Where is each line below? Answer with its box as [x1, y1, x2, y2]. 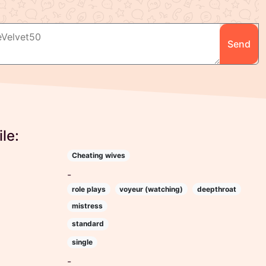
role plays [71, 184, 106, 194]
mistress [71, 201, 103, 210]
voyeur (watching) [119, 184, 183, 194]
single [71, 237, 93, 246]
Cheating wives [71, 151, 125, 160]
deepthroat [197, 184, 236, 194]
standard [71, 219, 104, 229]
